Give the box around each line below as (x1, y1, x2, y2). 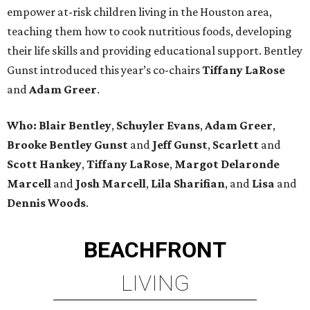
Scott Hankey (7, 157, 82, 172)
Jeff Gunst (152, 138, 208, 152)
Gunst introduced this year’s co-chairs (7, 63, 202, 77)
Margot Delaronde (174, 157, 280, 172)
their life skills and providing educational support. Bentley (7, 44, 302, 58)
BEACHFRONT (84, 237, 226, 264)
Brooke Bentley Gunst (7, 138, 128, 152)
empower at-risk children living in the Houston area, (7, 5, 272, 19)
